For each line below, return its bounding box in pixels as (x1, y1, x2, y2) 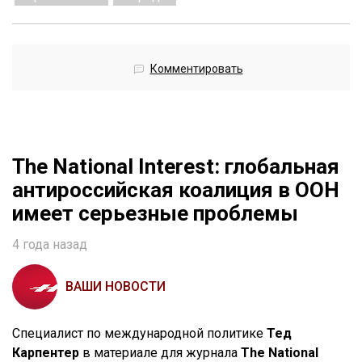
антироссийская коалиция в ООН (12, 177, 339, 202)
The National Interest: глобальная (12, 154, 339, 179)
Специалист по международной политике (12, 325, 267, 341)
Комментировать (149, 61, 243, 75)
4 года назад (12, 236, 87, 252)
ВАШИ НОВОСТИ (65, 278, 166, 294)
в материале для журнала (79, 344, 241, 360)
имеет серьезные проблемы (12, 200, 298, 225)
